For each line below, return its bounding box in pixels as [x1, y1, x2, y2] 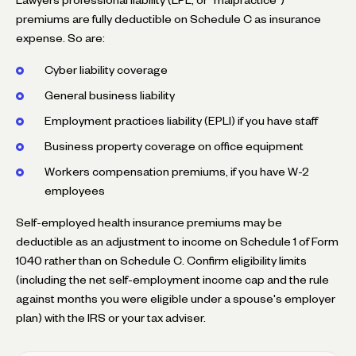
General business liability [44, 91, 175, 99]
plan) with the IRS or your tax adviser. [16, 313, 206, 322]
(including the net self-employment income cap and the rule [16, 275, 329, 284]
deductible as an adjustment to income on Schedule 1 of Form [16, 237, 339, 246]
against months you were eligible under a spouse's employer [16, 294, 335, 303]
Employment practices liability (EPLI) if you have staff [44, 116, 318, 125]
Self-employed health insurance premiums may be [16, 218, 282, 226]
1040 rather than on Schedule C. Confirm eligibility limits [16, 256, 307, 265]
